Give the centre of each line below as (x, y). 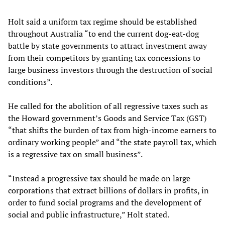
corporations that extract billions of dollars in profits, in (108, 190)
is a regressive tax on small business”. (75, 154)
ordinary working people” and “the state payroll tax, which (112, 142)
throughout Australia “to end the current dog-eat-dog (103, 33)
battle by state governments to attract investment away (107, 45)
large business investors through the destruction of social (110, 70)
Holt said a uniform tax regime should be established (102, 21)
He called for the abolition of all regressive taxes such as (108, 106)
